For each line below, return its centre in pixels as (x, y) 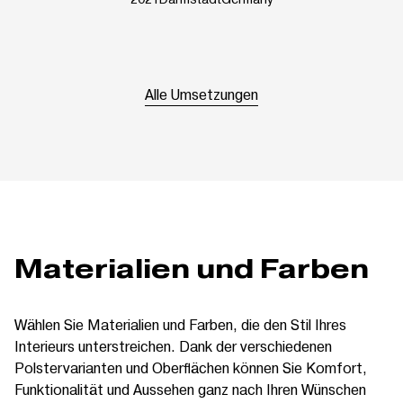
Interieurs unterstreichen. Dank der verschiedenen (173, 345)
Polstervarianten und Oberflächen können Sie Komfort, (191, 367)
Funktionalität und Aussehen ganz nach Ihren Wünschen (190, 389)
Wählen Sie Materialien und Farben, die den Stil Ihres (180, 324)
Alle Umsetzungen (201, 94)
